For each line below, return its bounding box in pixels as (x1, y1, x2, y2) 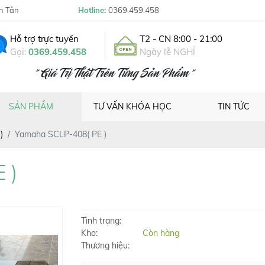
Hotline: (78, 5, 108, 15)
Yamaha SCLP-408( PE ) (15, 129, 106, 140)
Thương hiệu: (80, 240, 130, 251)
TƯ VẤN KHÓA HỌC (93, 101, 172, 112)
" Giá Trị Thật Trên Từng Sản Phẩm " (34, 70, 195, 79)
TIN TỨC (218, 101, 250, 112)
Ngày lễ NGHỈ (140, 46, 195, 57)
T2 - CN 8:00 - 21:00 (140, 33, 222, 44)
